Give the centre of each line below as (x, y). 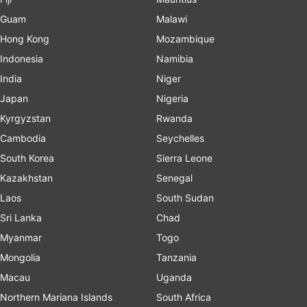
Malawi (172, 19)
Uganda (174, 277)
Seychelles (180, 138)
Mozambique (185, 38)
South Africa (184, 297)
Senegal (174, 177)
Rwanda (174, 118)
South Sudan (185, 197)
